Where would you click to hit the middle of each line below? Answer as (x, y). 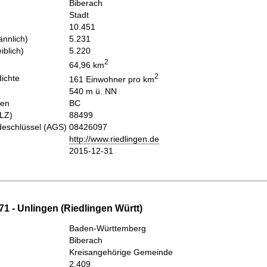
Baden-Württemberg (108, 229)
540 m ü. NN (93, 91)
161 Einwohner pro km (112, 79)
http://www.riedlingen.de (114, 139)
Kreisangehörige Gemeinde (121, 252)
